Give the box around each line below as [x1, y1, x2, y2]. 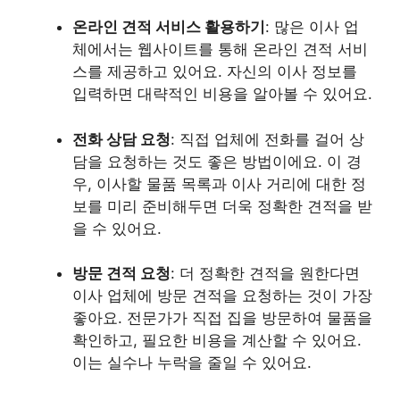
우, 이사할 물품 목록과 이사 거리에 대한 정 [72, 174, 366, 193]
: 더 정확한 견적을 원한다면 [171, 264, 360, 282]
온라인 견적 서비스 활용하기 [72, 18, 265, 36]
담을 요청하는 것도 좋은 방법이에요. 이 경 [72, 152, 362, 171]
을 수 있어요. [72, 219, 162, 237]
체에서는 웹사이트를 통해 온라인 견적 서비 [72, 40, 368, 58]
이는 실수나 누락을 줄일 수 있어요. [72, 354, 312, 371]
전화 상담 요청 [72, 129, 171, 148]
